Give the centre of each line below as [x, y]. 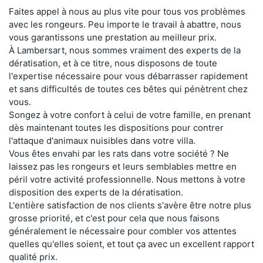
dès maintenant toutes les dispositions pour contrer [116, 128]
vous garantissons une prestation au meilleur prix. [113, 38]
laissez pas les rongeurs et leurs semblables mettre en [123, 167]
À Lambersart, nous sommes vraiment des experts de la [125, 50]
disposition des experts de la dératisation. [96, 193]
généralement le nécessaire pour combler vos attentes [123, 231]
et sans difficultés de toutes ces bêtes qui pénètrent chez [128, 89]
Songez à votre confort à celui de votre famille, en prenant [130, 115]
